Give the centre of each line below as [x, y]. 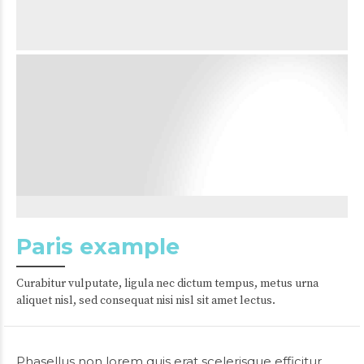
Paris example [98, 247]
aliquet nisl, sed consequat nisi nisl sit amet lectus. [146, 301]
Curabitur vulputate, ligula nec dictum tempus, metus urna [167, 284]
